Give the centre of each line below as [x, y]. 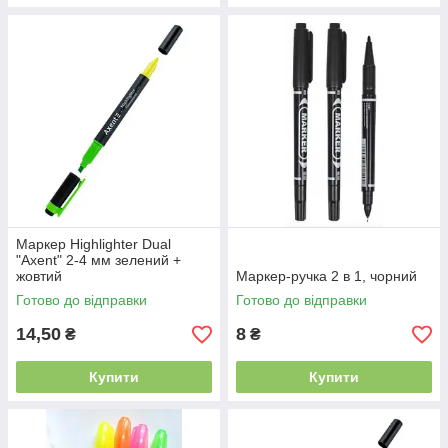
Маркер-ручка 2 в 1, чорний [326, 276]
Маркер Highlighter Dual [93, 244]
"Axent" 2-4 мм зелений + [98, 260]
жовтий [39, 276]
